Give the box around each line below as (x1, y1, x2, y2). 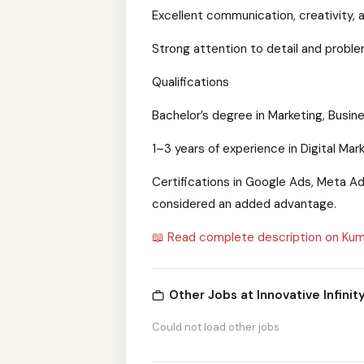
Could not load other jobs (152, 320, 279, 334)
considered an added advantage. (152, 196, 336, 212)
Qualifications (152, 74, 229, 90)
